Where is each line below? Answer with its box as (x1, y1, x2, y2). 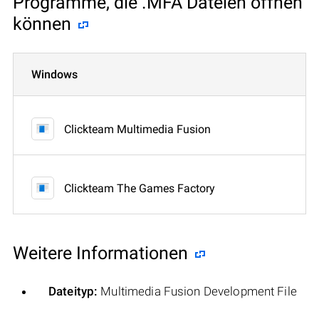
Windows (31, 67, 78, 81)
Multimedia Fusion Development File (98, 283, 297, 298)
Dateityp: (48, 283, 98, 298)
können (13, 13, 71, 34)
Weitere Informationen (13, 242, 188, 263)
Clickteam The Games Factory (64, 181, 215, 195)
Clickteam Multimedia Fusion (64, 122, 211, 136)
